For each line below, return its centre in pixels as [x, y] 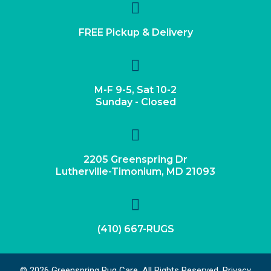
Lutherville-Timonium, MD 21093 [135, 171]
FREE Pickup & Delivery [135, 32]
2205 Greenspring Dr [135, 159]
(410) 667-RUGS [135, 229]
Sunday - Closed [135, 102]
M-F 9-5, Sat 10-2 [135, 90]
